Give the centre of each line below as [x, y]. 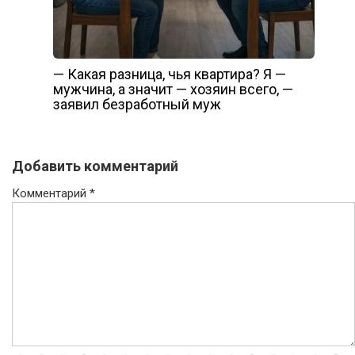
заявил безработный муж [137, 105]
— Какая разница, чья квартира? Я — [169, 74]
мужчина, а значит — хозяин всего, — [173, 90]
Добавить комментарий [95, 166]
